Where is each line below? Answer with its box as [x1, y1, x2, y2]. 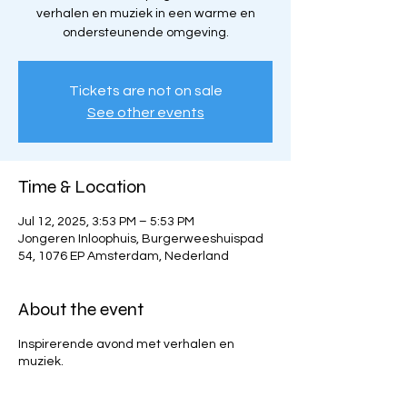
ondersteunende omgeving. [62, 26, 229, 39]
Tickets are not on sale [68, 84, 223, 98]
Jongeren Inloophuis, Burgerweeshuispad [18, 233, 263, 245]
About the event [18, 298, 144, 321]
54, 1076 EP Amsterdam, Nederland [18, 250, 229, 263]
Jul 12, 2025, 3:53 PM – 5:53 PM [18, 215, 194, 228]
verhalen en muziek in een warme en [35, 7, 255, 20]
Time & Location [18, 175, 146, 198]
